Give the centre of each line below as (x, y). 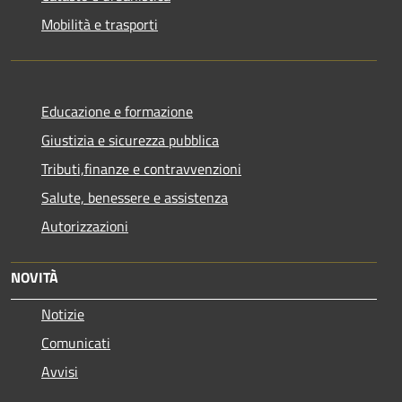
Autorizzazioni (85, 227)
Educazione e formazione (117, 112)
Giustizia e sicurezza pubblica (130, 140)
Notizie (63, 315)
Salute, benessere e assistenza (135, 198)
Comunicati (76, 343)
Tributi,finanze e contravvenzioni (141, 169)
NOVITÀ (35, 278)
